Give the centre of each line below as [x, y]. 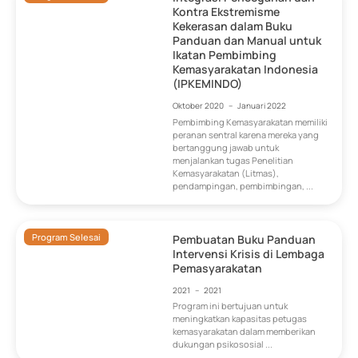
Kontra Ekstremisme [227, 12]
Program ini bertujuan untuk [231, 305]
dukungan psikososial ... [223, 344]
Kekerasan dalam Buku [233, 26]
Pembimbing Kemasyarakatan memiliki [251, 121]
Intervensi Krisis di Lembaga [249, 253]
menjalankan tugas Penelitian [233, 160]
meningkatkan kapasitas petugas [240, 318]
